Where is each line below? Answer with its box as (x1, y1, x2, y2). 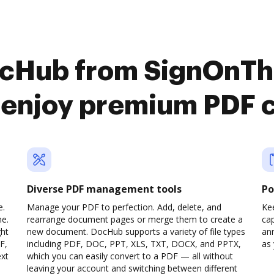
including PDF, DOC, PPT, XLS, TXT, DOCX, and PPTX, (27, 238, 241, 250)
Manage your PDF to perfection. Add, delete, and (27, 201, 221, 213)
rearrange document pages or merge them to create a (27, 213, 243, 225)
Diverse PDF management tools (27, 182, 182, 196)
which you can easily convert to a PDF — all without (27, 250, 233, 262)
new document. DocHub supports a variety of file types (27, 226, 245, 237)
